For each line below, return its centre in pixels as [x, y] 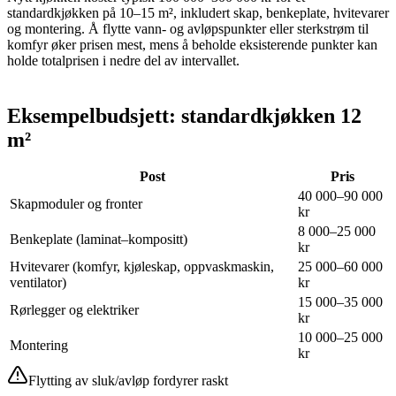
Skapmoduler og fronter [76, 203]
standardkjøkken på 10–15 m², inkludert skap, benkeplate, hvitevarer [198, 12]
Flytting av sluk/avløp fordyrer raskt [128, 380]
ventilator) [38, 282]
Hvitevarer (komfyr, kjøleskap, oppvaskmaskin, [142, 266]
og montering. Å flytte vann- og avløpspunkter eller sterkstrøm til [188, 28]
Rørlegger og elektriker [74, 309]
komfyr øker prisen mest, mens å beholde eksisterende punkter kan [192, 44]
